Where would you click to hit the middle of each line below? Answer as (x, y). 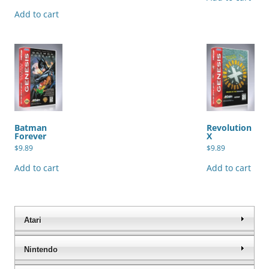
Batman (31, 127)
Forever (30, 136)
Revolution (229, 127)
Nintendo (41, 249)
